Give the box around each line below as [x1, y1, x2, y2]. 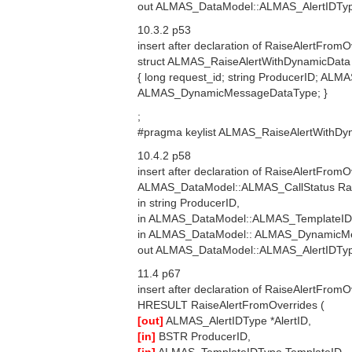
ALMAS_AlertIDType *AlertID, [163, 314, 311, 327]
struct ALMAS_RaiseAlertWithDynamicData [137, 55, 350, 68]
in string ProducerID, [137, 196, 240, 209]
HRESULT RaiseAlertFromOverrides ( [137, 299, 324, 311]
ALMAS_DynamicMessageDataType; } [137, 86, 328, 99]
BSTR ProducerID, [156, 330, 251, 343]
